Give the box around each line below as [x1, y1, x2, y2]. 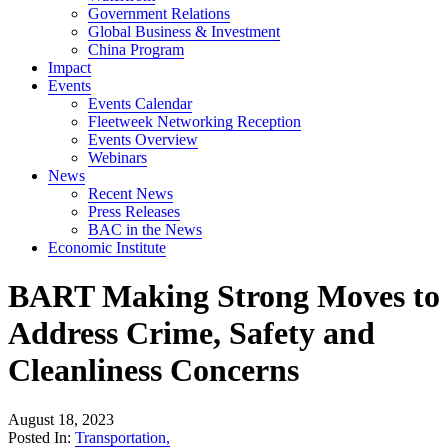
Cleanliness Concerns [8, 352, 299, 389]
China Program [88, 41, 184, 58]
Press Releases [88, 203, 180, 220]
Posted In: [8, 428, 75, 446]
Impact [48, 59, 91, 76]
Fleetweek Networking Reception [88, 113, 301, 130]
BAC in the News [88, 221, 202, 238]
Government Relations [88, 5, 230, 22]
